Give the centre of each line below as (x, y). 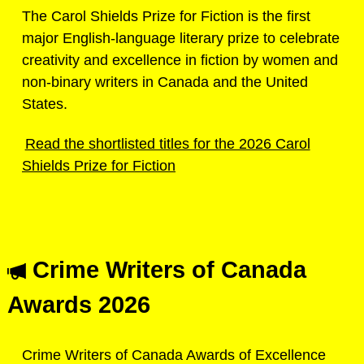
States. (45, 104)
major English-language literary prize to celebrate (181, 38)
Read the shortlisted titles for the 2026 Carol (167, 143)
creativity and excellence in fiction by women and (180, 60)
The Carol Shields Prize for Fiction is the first (166, 16)
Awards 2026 (79, 305)
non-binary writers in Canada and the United (165, 82)
